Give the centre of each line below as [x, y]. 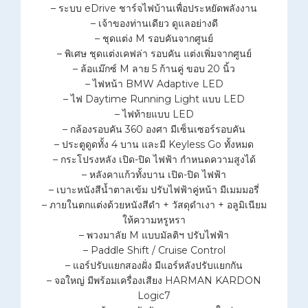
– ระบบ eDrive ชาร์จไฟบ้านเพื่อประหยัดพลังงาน [154, 9]
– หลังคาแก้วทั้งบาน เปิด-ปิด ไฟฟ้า [154, 175]
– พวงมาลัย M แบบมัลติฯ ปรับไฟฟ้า [154, 235]
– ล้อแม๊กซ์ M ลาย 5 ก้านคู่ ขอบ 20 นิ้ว [154, 69]
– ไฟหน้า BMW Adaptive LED [154, 84]
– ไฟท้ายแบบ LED [154, 114]
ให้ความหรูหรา [154, 220]
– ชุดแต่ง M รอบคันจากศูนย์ [154, 39]
